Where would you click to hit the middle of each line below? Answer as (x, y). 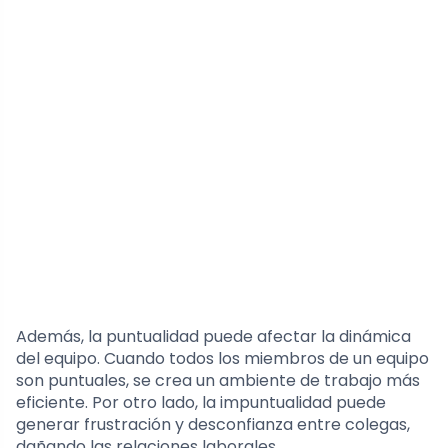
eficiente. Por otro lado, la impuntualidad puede (201, 403)
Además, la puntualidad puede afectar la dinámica (213, 337)
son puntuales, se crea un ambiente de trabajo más (218, 381)
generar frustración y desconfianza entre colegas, (213, 425)
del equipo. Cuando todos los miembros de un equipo (222, 359)
